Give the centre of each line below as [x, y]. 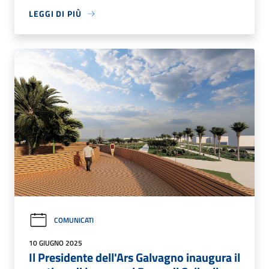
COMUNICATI [74, 220]
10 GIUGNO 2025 [56, 243]
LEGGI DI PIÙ [55, 14]
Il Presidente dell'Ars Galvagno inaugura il [134, 257]
